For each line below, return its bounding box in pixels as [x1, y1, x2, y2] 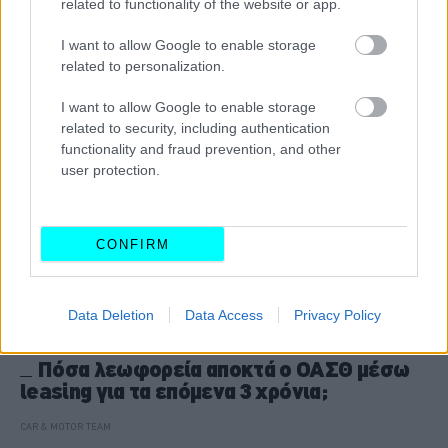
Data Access [184, 307, 263, 323]
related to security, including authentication [61, 120, 330, 136]
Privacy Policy [293, 307, 381, 323]
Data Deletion [67, 307, 154, 323]
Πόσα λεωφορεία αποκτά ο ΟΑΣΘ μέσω [37, 356, 410, 382]
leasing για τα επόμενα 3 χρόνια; [20, 378, 327, 404]
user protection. [61, 162, 160, 178]
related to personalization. [61, 58, 225, 74]
